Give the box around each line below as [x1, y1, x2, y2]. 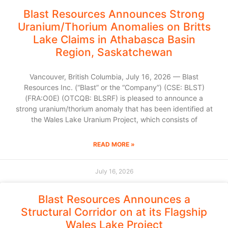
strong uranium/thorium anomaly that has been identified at [15, 104, 213, 113]
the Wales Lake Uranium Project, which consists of [31, 115, 197, 124]
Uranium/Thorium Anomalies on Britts [17, 20, 211, 34]
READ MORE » [93, 140, 135, 149]
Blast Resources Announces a [38, 193, 190, 206]
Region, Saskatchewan [55, 46, 173, 59]
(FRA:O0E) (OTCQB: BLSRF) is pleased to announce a [25, 94, 203, 103]
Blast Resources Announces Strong [23, 8, 205, 21]
